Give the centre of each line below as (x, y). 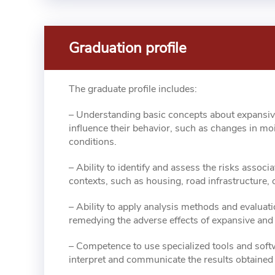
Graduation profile (128, 48)
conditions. (93, 142)
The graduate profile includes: (133, 89)
